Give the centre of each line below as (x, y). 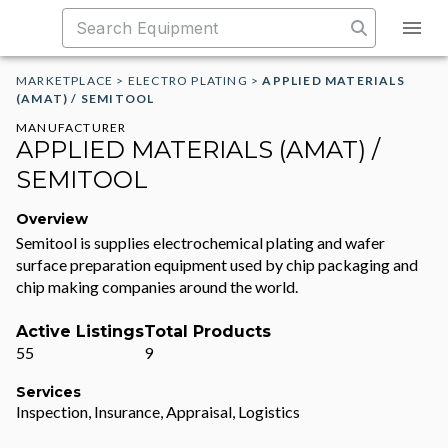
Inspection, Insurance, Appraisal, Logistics (158, 411)
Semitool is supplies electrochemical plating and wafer (200, 242)
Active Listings (80, 331)
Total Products (207, 331)
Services (48, 392)
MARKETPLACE (65, 80)
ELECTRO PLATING (187, 80)
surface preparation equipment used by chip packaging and (217, 264)
